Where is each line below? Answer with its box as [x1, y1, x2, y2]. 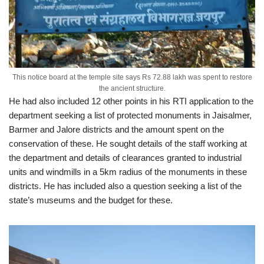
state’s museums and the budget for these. [9, 195, 173, 206]
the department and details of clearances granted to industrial [9, 153, 242, 163]
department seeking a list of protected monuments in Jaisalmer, [9, 110, 252, 121]
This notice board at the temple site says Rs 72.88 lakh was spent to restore [12, 73, 252, 82]
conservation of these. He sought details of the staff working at [9, 138, 247, 149]
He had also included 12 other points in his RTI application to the [9, 96, 253, 107]
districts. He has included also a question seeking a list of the [9, 181, 242, 192]
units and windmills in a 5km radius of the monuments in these [9, 167, 247, 177]
